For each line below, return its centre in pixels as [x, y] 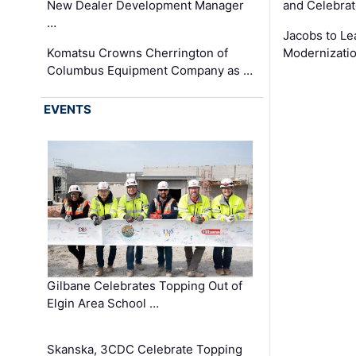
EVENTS [68, 109]
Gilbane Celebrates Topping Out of [145, 285]
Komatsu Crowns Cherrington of [138, 52]
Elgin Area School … [103, 303]
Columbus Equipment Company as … [150, 70]
